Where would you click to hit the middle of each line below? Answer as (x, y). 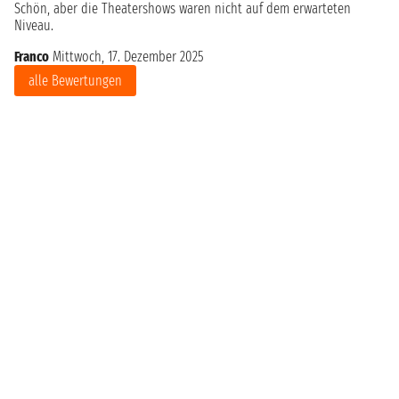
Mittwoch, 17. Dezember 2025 (128, 57)
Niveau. (34, 26)
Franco (32, 57)
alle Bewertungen (75, 81)
